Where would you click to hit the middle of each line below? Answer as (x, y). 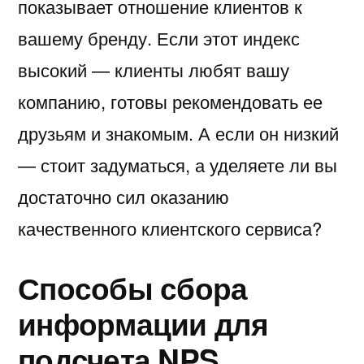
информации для (143, 323)
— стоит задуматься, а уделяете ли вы (178, 164)
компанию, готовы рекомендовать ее (170, 101)
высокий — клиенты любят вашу (154, 69)
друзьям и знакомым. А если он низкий (178, 132)
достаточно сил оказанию (123, 196)
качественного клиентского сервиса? (170, 227)
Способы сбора (133, 287)
